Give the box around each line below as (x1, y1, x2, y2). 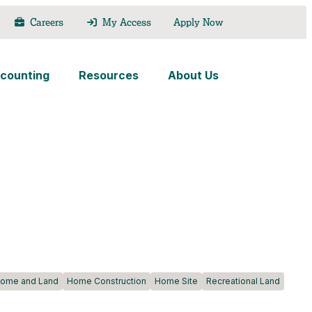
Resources (78, 68, 139, 82)
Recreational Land (206, 276, 281, 287)
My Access (102, 16, 151, 29)
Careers (30, 16, 64, 29)
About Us (167, 68, 219, 82)
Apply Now (173, 16, 223, 29)
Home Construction (67, 276, 147, 287)
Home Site (155, 276, 198, 287)
